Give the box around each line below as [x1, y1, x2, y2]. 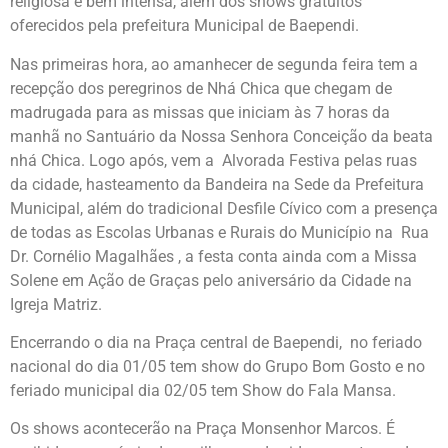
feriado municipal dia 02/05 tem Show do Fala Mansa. [10, 381, 396, 401]
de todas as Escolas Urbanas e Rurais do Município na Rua [10, 222, 429, 242]
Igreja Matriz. [10, 294, 102, 314]
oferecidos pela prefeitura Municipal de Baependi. [10, 16, 359, 36]
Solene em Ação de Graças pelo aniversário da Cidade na [10, 270, 412, 290]
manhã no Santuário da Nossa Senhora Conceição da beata [10, 126, 433, 146]
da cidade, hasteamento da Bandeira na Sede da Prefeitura [10, 174, 424, 194]
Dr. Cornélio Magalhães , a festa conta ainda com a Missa [10, 246, 417, 266]
